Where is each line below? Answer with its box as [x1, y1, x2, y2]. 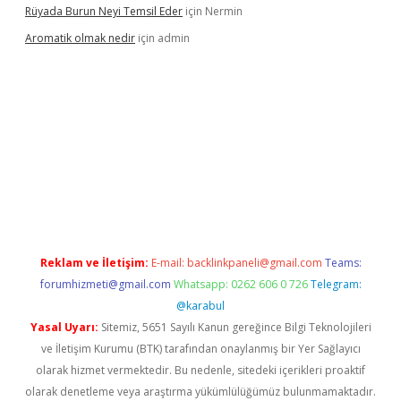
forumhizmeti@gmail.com [39, 277, 171, 292]
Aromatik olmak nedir [25, 30, 135, 46]
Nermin [205, 4, 243, 19]
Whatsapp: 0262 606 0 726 [173, 277, 308, 292]
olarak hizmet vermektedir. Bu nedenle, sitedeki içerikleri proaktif [36, 363, 365, 378]
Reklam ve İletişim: [39, 255, 149, 270]
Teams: [324, 255, 362, 270]
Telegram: [310, 277, 362, 292]
